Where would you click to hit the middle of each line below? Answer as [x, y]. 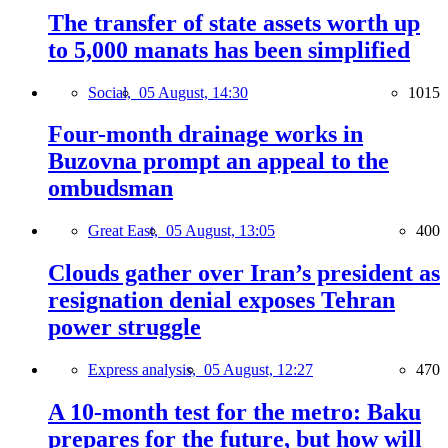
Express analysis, [146, 370]
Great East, [127, 231]
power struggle [124, 327]
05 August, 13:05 [220, 231]
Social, [113, 92]
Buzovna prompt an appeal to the [218, 161]
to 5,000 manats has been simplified [229, 49]
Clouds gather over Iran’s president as [244, 273]
